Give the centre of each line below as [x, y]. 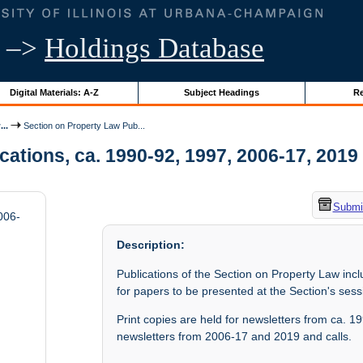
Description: [151, 245]
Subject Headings [221, 92]
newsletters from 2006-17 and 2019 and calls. [235, 337]
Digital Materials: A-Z [54, 92]
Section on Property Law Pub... [83, 125]
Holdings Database [154, 48]
